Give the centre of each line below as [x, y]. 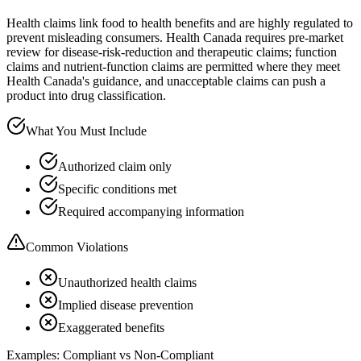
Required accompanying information [151, 211]
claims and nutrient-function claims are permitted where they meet [173, 66]
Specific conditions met [117, 189]
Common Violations [77, 247]
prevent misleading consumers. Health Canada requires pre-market [175, 37]
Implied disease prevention [126, 305]
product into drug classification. [86, 95]
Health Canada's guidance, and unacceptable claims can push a [166, 81]
